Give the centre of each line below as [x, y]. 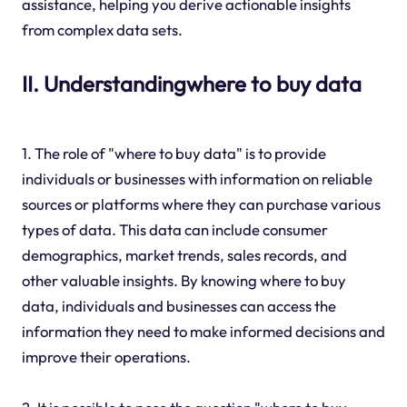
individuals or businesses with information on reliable [197, 178]
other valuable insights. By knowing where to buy [184, 280]
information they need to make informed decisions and [203, 331]
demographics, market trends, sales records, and [184, 254]
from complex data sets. [102, 30]
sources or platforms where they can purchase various [201, 203]
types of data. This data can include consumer [174, 229]
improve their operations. [106, 356]
